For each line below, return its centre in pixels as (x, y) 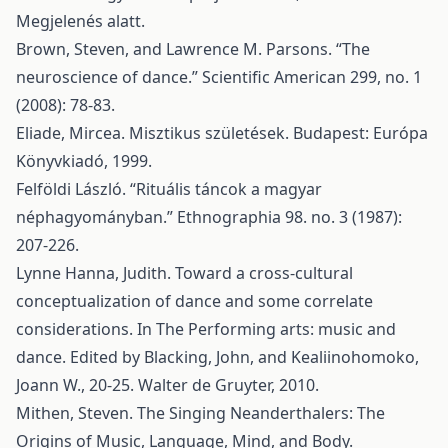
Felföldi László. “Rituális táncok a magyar (169, 189)
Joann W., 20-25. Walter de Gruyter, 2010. (167, 385)
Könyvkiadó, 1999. (84, 161)
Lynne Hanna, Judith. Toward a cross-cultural (184, 273)
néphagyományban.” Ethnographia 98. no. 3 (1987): (209, 217)
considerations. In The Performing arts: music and (206, 329)
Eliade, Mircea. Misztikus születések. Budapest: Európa (222, 133)
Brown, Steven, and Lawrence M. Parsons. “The (193, 49)
